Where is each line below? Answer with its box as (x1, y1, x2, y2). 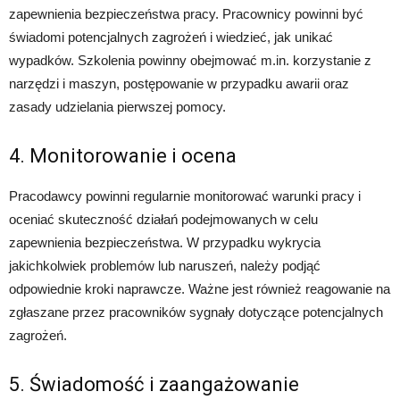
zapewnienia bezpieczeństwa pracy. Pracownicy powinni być (9, 5, 363, 21)
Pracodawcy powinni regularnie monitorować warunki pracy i (9, 187, 361, 204)
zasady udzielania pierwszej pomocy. (9, 98, 226, 114)
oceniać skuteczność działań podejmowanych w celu (9, 211, 318, 227)
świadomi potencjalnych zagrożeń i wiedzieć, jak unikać (9, 29, 333, 45)
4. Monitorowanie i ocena (9, 144, 237, 167)
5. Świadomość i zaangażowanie (9, 372, 299, 396)
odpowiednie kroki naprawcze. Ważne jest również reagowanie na (9, 280, 390, 296)
